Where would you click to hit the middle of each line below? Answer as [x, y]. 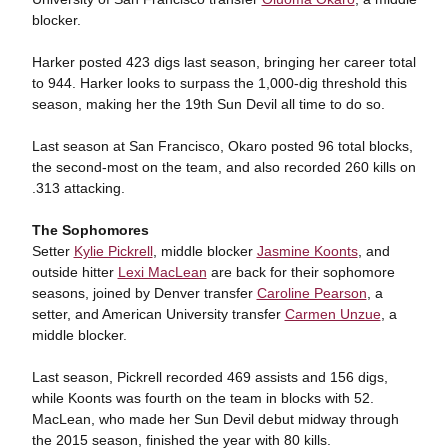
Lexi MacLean [162, 272]
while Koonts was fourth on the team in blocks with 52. [202, 398]
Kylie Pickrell [113, 251]
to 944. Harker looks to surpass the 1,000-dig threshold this [219, 83]
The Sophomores [90, 230]
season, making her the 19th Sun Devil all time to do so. [208, 104]
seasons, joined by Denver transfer [144, 293]
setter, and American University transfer [158, 314]
